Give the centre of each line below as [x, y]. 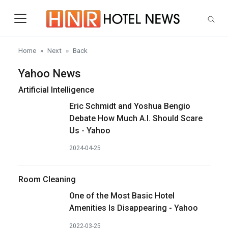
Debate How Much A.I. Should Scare [136, 118]
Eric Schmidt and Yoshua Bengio [130, 106]
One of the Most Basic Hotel [122, 196]
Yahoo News [50, 74]
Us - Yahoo [90, 131]
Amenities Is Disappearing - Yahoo [134, 208]
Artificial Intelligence [56, 90]
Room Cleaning [47, 180]
